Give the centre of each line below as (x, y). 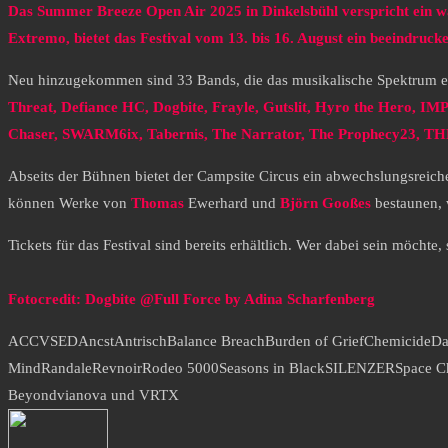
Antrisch (140, 341)
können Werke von (69, 203)
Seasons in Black (272, 368)
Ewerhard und (230, 203)
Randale (66, 368)
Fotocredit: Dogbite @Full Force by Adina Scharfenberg (191, 299)
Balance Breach (216, 341)
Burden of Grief (314, 341)
